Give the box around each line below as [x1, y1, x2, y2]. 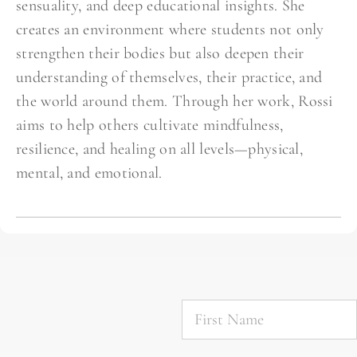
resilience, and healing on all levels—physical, [16, 139, 304, 159]
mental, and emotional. [16, 163, 163, 183]
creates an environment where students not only [16, 20, 324, 40]
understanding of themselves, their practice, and [16, 68, 323, 88]
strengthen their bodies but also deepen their [16, 44, 304, 64]
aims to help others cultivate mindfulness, [16, 116, 284, 135]
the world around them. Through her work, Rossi [16, 92, 333, 112]
